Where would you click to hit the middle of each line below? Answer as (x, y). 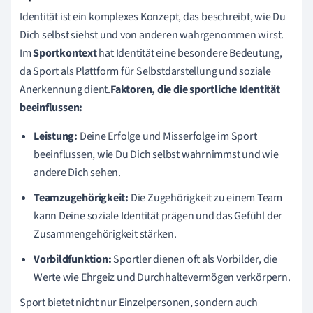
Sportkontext (65, 53)
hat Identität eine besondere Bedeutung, (189, 53)
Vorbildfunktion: (73, 259)
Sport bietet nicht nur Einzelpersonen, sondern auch (139, 302)
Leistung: (56, 136)
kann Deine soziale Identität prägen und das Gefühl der (158, 216)
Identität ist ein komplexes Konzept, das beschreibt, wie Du (153, 16)
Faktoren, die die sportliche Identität (195, 89)
